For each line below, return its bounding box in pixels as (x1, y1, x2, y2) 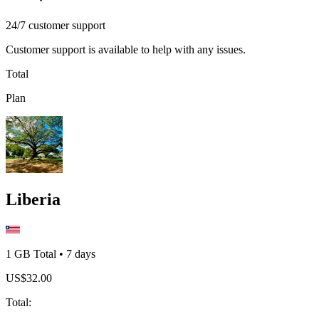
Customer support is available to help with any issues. (6, 43, 246, 56)
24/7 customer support (6, 19, 105, 31)
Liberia (6, 189, 61, 209)
